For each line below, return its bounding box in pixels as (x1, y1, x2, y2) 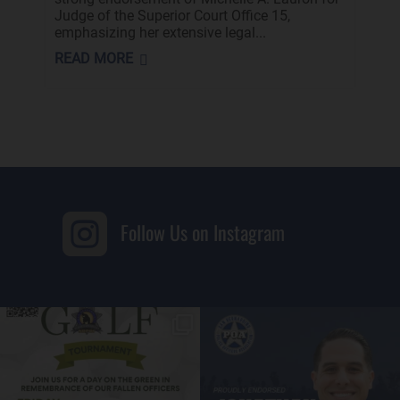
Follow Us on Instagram (121, 218, 285, 247)
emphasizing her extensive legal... (54, 24, 266, 42)
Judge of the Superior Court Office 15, (54, 7, 290, 25)
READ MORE (54, 50, 133, 68)
